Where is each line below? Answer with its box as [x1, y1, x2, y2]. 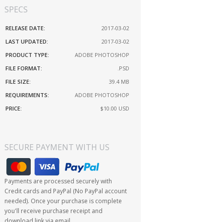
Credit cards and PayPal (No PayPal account [4, 187, 127, 196]
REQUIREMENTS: [5, 91, 50, 99]
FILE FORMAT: [5, 64, 43, 72]
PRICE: [5, 105, 22, 112]
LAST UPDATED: [5, 38, 49, 46]
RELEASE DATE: [5, 24, 46, 32]
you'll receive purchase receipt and [4, 207, 103, 216]
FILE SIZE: [5, 78, 31, 86]
